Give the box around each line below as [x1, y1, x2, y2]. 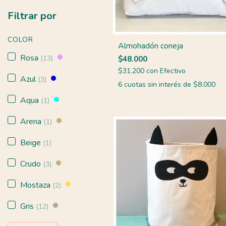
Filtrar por [8, 9, 56, 23]
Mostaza [20, 179, 52, 191]
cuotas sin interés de [124, 79, 193, 89]
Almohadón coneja [118, 40, 183, 51]
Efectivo [160, 66, 186, 76]
